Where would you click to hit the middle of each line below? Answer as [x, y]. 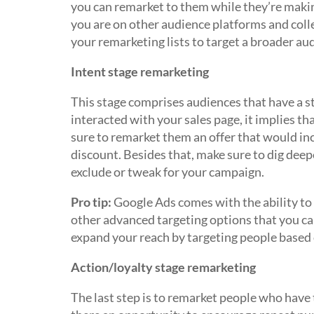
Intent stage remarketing [139, 71]
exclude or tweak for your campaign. [167, 172]
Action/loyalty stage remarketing [163, 267]
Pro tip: [91, 202]
